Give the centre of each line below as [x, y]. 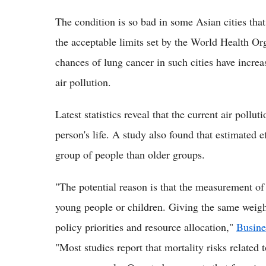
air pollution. [83, 82]
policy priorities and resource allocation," [146, 227]
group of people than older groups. [130, 154]
